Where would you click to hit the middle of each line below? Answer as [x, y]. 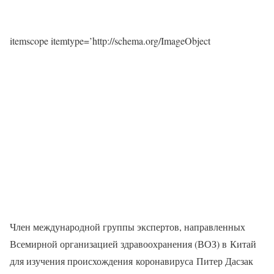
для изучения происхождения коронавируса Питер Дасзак [131, 261]
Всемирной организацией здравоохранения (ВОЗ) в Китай [133, 244]
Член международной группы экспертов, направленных [128, 227]
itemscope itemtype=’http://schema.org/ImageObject [110, 41]
